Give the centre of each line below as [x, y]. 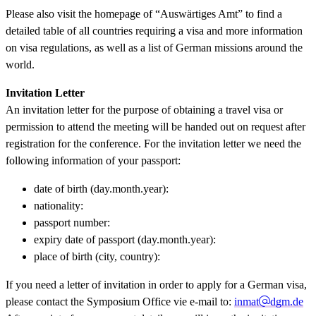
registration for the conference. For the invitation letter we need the [153, 143]
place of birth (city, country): [97, 256]
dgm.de [287, 301]
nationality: [60, 205]
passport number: [72, 222]
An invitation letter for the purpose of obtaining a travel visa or [144, 109]
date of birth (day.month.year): [101, 188]
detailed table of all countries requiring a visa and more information [154, 30]
